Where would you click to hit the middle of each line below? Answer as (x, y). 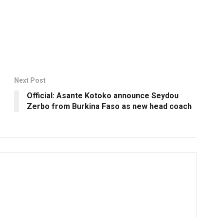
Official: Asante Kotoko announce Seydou (103, 95)
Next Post (30, 80)
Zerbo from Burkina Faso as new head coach (109, 106)
